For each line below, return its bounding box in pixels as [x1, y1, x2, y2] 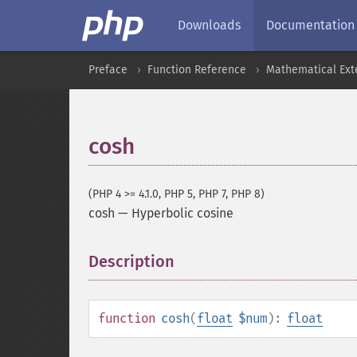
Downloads [178, 18, 241, 33]
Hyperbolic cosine [131, 206, 233, 221]
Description [88, 252, 175, 271]
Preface [88, 63, 127, 76]
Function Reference [147, 63, 246, 76]
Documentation [266, 18, 355, 33]
